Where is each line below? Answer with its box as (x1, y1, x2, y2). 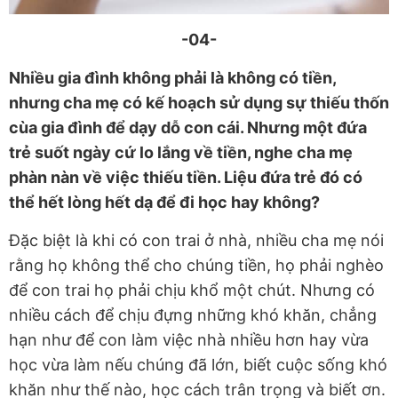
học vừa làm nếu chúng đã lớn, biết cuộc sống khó (9, 354, 387, 374)
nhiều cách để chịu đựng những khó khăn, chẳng (9, 305, 377, 324)
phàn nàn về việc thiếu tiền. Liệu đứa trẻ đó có (9, 167, 362, 187)
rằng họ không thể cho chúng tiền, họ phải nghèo (9, 255, 384, 275)
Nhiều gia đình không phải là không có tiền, (9, 68, 336, 87)
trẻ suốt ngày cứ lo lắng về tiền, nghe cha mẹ (9, 142, 353, 162)
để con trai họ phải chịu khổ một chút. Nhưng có (9, 280, 375, 299)
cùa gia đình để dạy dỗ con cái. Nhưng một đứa (9, 117, 367, 137)
